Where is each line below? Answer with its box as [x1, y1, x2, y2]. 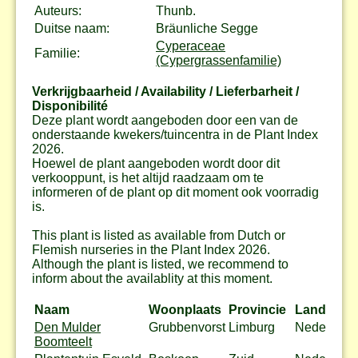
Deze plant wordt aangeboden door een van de [32, 113, 298, 127]
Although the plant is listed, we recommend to [32, 257, 288, 271]
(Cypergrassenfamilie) [156, 53, 281, 67]
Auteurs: [34, 3, 82, 18]
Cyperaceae [156, 38, 225, 53]
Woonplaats [149, 302, 221, 316]
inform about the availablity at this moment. [32, 271, 272, 285]
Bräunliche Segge [156, 21, 258, 35]
